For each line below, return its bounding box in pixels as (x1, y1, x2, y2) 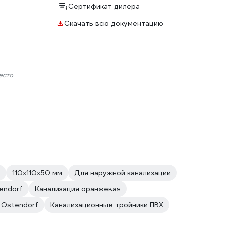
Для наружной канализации (74, 168, 171, 177)
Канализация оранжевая (35, 184, 121, 193)
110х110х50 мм (12, 168, 62, 177)
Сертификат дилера (68, 2, 140, 11)
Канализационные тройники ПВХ (50, 200, 163, 209)
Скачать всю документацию (64, 19, 163, 28)
